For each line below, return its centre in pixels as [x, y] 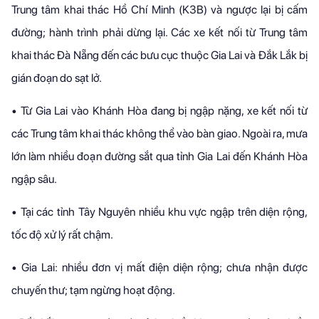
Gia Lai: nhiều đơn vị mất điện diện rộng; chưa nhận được [164, 267]
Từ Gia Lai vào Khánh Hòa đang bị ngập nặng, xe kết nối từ [164, 111]
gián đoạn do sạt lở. [57, 78]
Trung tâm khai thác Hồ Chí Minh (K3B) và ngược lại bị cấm [159, 10]
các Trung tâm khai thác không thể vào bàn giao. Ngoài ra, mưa [159, 134]
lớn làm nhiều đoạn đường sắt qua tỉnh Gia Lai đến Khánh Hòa [159, 156]
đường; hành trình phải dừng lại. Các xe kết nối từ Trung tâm [159, 32]
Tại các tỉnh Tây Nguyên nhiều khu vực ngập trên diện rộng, [164, 212]
